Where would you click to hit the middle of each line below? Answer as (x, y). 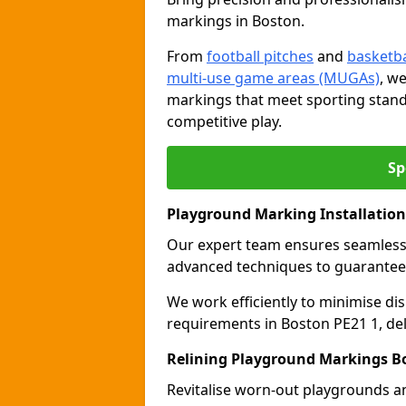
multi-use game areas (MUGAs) (273, 78)
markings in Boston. (236, 21)
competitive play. (224, 121)
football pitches (260, 56)
